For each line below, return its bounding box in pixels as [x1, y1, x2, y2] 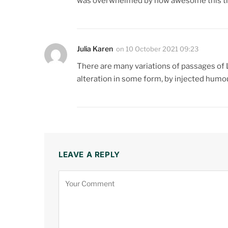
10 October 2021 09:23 [126, 45, 198, 53]
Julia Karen [77, 44, 113, 53]
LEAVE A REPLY [59, 150, 120, 160]
